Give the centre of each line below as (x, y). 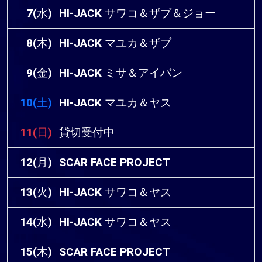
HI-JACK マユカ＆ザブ (115, 43)
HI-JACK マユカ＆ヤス (115, 103)
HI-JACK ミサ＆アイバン (121, 73)
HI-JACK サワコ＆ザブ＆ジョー (137, 13)
